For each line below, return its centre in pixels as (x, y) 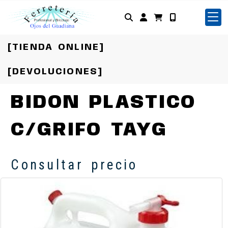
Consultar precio (74, 165)
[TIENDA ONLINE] (56, 47)
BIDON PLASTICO (104, 103)
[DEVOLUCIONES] (55, 72)
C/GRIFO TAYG (89, 130)
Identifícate (174, 17)
